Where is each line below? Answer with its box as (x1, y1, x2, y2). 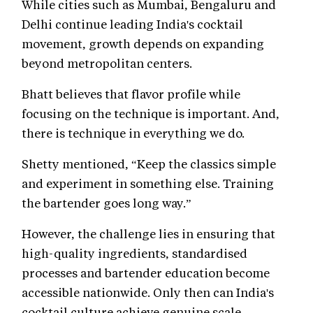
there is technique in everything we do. (22, 125, 245, 141)
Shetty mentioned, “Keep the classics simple (22, 156, 276, 172)
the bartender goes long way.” (22, 195, 191, 211)
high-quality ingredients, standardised (22, 245, 247, 261)
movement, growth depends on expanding (22, 36, 264, 52)
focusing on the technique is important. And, (22, 105, 279, 122)
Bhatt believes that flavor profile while (22, 86, 240, 102)
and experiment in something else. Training (22, 175, 274, 191)
